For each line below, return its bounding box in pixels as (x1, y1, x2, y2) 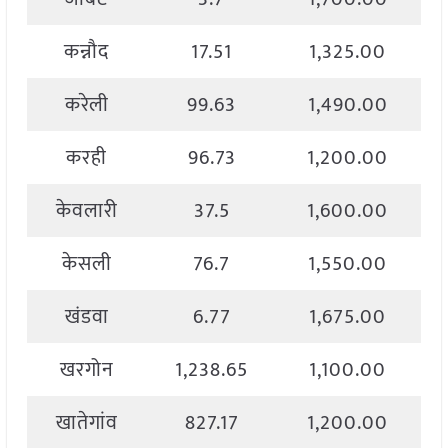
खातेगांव (55, 406, 118, 441)
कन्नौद (64, 35, 110, 70)
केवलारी (55, 194, 118, 229)
